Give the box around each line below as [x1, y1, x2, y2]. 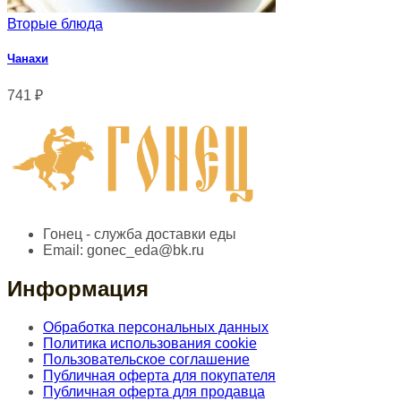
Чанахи [7, 52, 48, 66]
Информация [7, 277, 149, 302]
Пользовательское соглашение [43, 352, 250, 368]
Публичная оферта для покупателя [43, 368, 276, 384]
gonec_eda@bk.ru [83, 243, 204, 259]
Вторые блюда [7, 16, 103, 31]
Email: [43, 243, 83, 259]
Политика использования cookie [43, 336, 257, 352]
